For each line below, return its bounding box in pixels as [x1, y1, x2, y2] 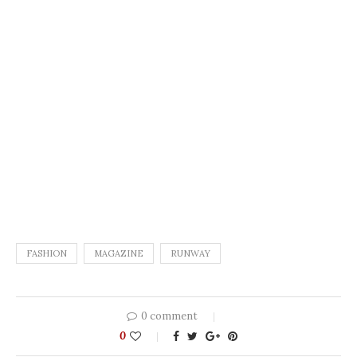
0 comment [141, 308, 198, 323]
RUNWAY [171, 247, 210, 259]
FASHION [26, 247, 67, 259]
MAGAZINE [94, 247, 143, 259]
